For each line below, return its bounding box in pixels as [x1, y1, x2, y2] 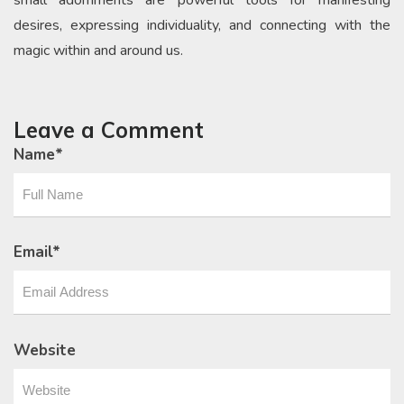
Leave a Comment [14, 115, 204, 143]
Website [14, 339, 76, 361]
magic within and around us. [14, 40, 183, 60]
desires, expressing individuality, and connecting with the [14, 14, 390, 35]
